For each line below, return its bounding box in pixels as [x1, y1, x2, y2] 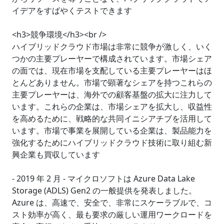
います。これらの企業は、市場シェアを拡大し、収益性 [12, 101, 212, 112]
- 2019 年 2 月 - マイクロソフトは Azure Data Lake [12, 173, 195, 184]
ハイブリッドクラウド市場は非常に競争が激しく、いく [12, 41, 212, 52]
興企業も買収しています [12, 149, 100, 160]
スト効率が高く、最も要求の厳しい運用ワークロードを [12, 209, 212, 220]
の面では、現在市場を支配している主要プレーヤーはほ [12, 65, 212, 76]
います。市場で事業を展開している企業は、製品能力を [12, 125, 212, 136]
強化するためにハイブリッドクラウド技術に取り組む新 [12, 137, 212, 148]
